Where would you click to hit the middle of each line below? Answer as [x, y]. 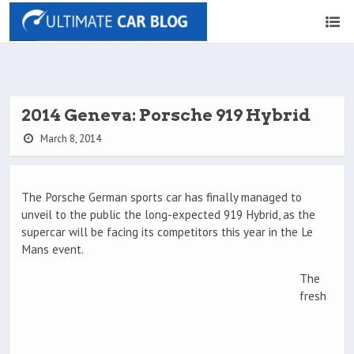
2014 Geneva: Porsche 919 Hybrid [166, 115]
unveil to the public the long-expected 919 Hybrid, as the [168, 215]
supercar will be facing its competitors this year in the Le [167, 232]
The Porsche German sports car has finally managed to [162, 198]
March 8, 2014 [69, 139]
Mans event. [53, 250]
